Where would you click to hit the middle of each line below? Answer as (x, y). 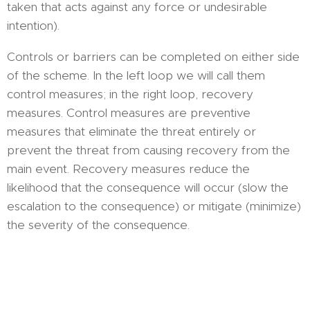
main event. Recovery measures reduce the (128, 169)
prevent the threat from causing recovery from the (148, 151)
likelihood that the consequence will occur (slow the (148, 188)
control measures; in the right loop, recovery (130, 94)
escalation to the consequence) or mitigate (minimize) (154, 207)
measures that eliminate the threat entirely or (131, 132)
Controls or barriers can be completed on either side (153, 57)
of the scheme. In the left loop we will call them (136, 76)
